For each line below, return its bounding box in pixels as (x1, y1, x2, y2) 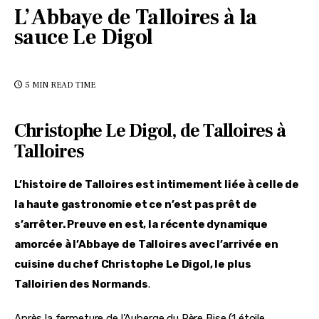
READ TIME (51, 79, 96, 90)
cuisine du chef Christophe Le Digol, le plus (14, 258, 253, 271)
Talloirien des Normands (14, 278, 148, 291)
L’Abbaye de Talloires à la (14, 4, 257, 32)
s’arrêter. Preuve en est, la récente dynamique (14, 218, 270, 231)
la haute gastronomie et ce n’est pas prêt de (14, 198, 259, 211)
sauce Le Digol (14, 23, 153, 52)
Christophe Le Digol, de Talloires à (14, 119, 286, 144)
